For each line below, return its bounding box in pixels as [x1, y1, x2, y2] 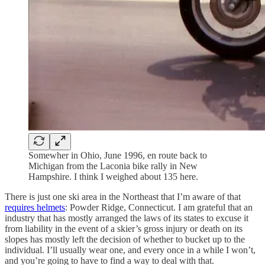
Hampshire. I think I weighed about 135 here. [28, 172, 198, 182]
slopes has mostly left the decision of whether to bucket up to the [5, 234, 245, 245]
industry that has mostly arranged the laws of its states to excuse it [5, 213, 248, 224]
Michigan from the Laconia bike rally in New [28, 161, 198, 172]
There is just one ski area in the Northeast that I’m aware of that [5, 192, 241, 202]
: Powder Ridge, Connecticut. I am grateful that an [65, 202, 253, 213]
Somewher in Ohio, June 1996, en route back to [28, 150, 207, 161]
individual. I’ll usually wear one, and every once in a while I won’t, [5, 245, 256, 256]
